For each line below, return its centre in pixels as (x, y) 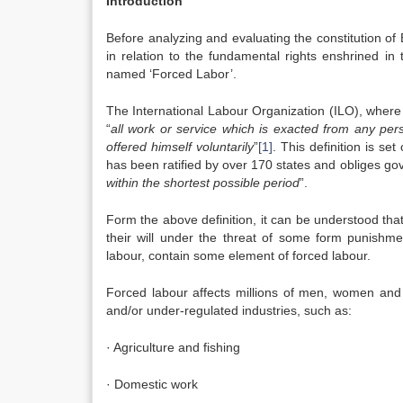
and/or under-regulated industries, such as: (229, 310)
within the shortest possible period (203, 183)
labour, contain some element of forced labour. (238, 255)
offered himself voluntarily (180, 147)
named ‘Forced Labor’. (171, 74)
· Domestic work (152, 384)
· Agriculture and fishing (173, 347)
